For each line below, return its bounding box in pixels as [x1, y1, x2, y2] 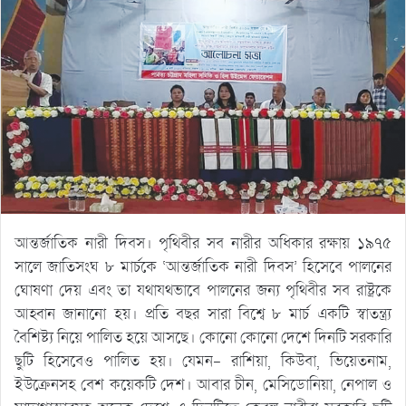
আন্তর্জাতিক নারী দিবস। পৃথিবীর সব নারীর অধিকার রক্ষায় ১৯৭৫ [14, 233, 391, 255]
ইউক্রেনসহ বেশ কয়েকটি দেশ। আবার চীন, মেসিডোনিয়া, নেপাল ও [14, 374, 391, 396]
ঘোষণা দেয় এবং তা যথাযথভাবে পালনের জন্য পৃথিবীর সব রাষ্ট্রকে [14, 280, 391, 302]
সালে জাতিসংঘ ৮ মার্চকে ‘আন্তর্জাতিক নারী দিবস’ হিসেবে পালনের [14, 256, 391, 278]
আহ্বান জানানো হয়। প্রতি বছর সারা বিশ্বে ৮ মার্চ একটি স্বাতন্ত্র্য [14, 304, 391, 325]
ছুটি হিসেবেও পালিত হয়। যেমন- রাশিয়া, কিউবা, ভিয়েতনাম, [14, 351, 391, 372]
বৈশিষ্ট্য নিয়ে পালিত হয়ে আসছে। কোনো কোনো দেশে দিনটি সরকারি [14, 327, 391, 349]
